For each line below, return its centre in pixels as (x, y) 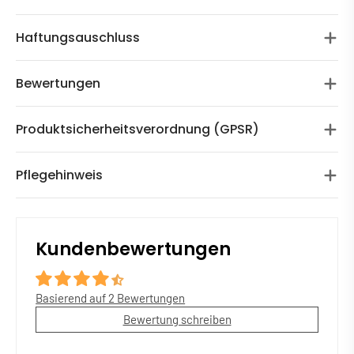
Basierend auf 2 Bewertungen (111, 298)
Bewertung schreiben (177, 320)
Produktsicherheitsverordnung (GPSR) (138, 130)
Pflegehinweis (60, 175)
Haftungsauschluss (78, 38)
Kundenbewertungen (134, 249)
